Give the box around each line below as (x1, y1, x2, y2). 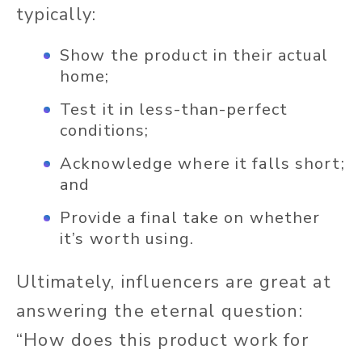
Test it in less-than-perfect (60, 98, 288, 120)
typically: (16, 2, 103, 27)
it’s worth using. (60, 227, 194, 250)
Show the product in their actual (60, 44, 329, 66)
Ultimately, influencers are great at (16, 269, 331, 294)
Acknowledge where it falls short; (60, 152, 345, 175)
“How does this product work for (16, 327, 309, 352)
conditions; (60, 119, 149, 141)
